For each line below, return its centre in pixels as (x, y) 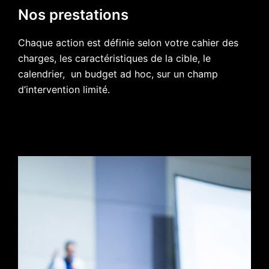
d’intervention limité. (64, 90)
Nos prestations (73, 15)
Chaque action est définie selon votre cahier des (128, 43)
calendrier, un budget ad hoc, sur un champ (118, 74)
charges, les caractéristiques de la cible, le (114, 59)
